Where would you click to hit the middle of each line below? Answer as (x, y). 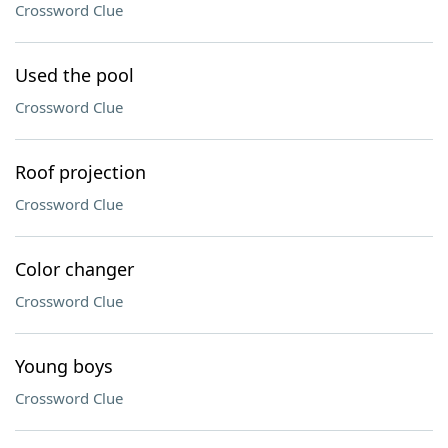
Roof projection (80, 172)
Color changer (74, 269)
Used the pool (74, 75)
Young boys (64, 366)
